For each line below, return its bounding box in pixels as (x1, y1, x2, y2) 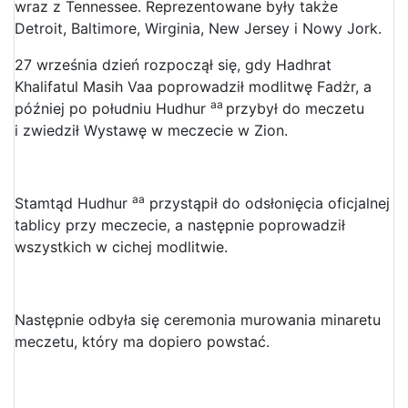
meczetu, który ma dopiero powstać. (15, 331, 270, 351)
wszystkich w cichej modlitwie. (15, 237, 228, 256)
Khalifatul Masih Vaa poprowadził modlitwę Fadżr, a (15, 76, 372, 96)
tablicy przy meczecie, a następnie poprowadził (15, 215, 345, 234)
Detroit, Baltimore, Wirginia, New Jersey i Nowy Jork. (15, 18, 382, 37)
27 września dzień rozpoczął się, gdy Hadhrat (15, 55, 331, 74)
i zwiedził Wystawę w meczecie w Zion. (15, 120, 288, 139)
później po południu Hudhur (15, 98, 210, 117)
